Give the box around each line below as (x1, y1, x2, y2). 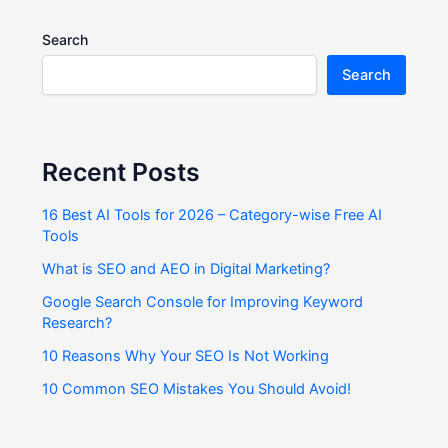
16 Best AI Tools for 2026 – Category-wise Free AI (42, 205, 383, 224)
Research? (42, 313, 113, 332)
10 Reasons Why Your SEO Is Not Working (42, 346, 330, 365)
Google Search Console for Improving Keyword (42, 292, 364, 311)
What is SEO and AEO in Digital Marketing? (42, 259, 331, 278)
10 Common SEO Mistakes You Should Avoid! (42, 379, 352, 398)
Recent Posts (42, 157, 201, 188)
